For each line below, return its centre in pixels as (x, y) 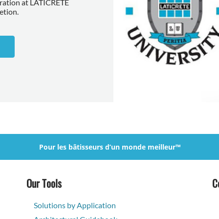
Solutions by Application (75, 205)
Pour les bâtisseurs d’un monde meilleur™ (109, 147)
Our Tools (44, 183)
